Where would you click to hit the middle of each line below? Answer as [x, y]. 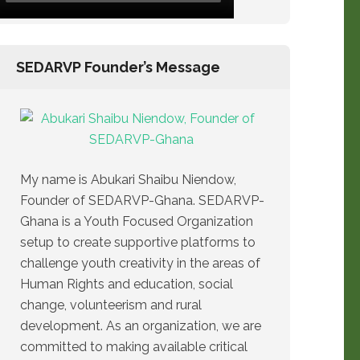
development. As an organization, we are [141, 326]
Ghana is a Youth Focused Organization [137, 221]
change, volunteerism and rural [111, 305]
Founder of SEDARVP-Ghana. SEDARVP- [142, 200]
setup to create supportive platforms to [138, 242]
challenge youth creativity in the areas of [140, 263]
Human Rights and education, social [127, 284]
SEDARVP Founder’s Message [118, 67]
